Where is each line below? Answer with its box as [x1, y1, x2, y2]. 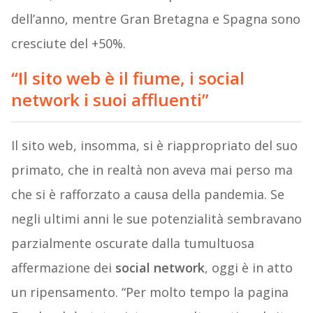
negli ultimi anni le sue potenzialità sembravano [10, 210, 302, 228]
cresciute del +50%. [10, 35, 126, 52]
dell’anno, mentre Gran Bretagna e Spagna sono [10, 10, 300, 28]
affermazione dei [10, 259, 115, 277]
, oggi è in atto [204, 259, 293, 277]
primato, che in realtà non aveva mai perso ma [10, 161, 293, 179]
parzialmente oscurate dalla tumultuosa [10, 235, 254, 252]
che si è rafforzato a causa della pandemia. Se [10, 186, 284, 203]
